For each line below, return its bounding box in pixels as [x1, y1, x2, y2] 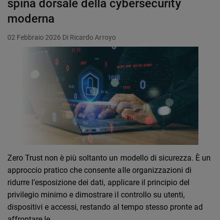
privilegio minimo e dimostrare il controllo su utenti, [7, 190, 185, 200]
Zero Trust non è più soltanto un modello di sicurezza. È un [7, 153, 211, 163]
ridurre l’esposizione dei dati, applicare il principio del [7, 178, 190, 188]
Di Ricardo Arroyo [62, 33, 116, 42]
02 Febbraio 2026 [7, 33, 61, 42]
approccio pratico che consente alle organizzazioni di [7, 165, 192, 175]
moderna [7, 12, 55, 26]
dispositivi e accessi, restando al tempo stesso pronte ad [7, 202, 203, 212]
